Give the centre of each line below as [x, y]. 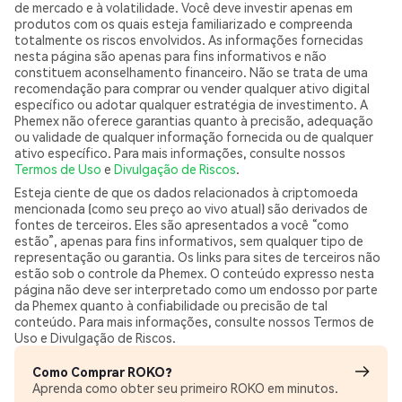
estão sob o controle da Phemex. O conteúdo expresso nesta [194, 273]
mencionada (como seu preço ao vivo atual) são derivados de [191, 208]
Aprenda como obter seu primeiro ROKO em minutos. [185, 388]
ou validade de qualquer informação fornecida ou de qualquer [194, 136]
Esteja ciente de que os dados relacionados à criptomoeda [186, 192]
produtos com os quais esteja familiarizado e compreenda [184, 23]
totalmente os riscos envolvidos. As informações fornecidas [189, 39]
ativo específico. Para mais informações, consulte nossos [180, 153]
